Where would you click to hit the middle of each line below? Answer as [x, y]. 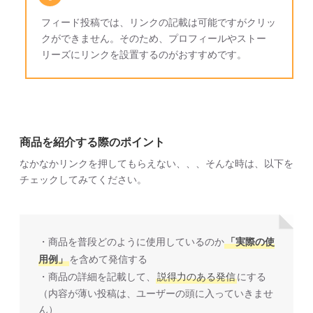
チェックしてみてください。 [83, 180]
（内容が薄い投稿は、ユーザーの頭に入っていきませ [156, 294]
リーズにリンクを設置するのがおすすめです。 [144, 54]
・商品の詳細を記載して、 [97, 277]
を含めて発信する [108, 260]
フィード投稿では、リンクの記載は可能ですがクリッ [159, 22]
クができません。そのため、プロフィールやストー [154, 38]
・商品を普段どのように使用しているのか [131, 242]
